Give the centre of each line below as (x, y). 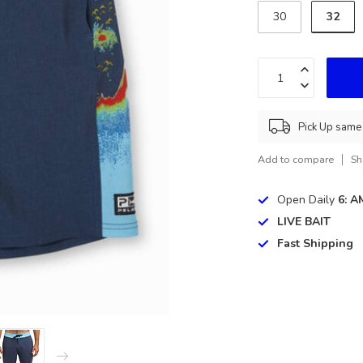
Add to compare (296, 159)
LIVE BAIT (304, 222)
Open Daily (308, 200)
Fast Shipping (316, 243)
